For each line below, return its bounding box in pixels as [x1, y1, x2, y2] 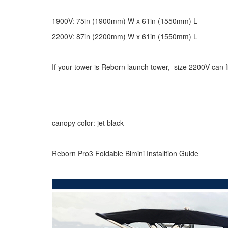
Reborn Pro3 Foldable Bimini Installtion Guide [52, 148, 198, 158]
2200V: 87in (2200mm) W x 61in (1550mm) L [52, 31, 197, 41]
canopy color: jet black [52, 118, 124, 128]
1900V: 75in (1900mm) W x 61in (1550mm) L [52, 16, 197, 26]
